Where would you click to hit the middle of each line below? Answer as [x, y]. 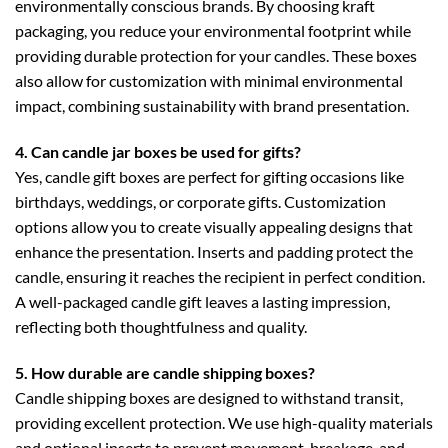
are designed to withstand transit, [286, 398]
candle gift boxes [102, 177]
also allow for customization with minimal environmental [209, 81]
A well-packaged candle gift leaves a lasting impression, [202, 302]
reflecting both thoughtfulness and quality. [161, 327]
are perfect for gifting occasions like [282, 177]
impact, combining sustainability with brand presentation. [212, 106]
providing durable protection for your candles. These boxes [216, 56]
